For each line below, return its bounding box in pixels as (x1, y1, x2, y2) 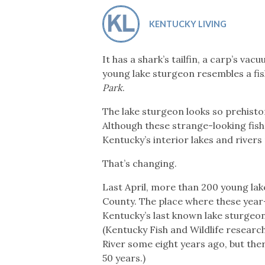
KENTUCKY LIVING (148, 18, 227, 29)
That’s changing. (102, 157, 177, 169)
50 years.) (102, 251, 146, 264)
